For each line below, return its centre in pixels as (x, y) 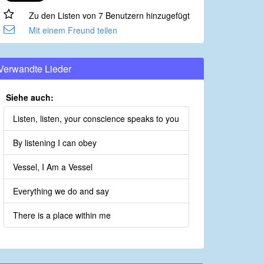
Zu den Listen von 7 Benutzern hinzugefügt (109, 16)
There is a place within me (62, 215)
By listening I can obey (55, 143)
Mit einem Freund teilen (73, 30)
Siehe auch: (30, 98)
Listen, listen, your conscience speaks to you (96, 119)
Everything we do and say (61, 191)
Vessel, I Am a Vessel (53, 167)
